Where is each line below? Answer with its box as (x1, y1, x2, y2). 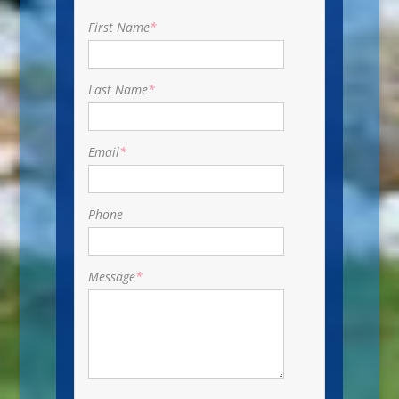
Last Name (87, 80, 148, 98)
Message (87, 267, 135, 285)
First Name (87, 18, 150, 36)
